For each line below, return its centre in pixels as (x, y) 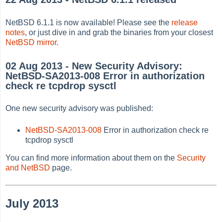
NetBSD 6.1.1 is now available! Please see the (89, 23)
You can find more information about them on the (91, 158)
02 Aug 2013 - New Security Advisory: (94, 66)
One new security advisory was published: (80, 109)
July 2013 (32, 204)
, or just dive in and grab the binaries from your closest (119, 32)
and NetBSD (28, 168)
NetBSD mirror (31, 42)
